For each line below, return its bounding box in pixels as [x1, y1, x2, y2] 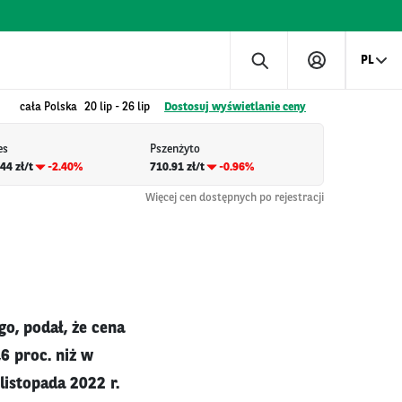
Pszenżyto [149, 144, 200, 156]
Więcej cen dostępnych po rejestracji [145, 191, 324, 204]
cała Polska [20, 101, 77, 113]
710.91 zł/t [149, 161, 205, 173]
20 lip [84, 101, 112, 113]
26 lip [122, 101, 150, 113]
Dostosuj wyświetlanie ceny [164, 101, 306, 113]
